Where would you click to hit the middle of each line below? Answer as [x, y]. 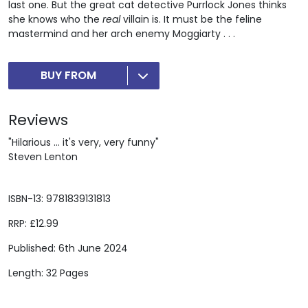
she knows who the [55, 19]
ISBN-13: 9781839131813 [59, 198]
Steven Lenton [43, 156]
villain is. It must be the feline [191, 19]
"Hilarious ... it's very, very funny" [84, 142]
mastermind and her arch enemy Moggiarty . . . [122, 33]
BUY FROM [68, 75]
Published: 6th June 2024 [68, 248]
